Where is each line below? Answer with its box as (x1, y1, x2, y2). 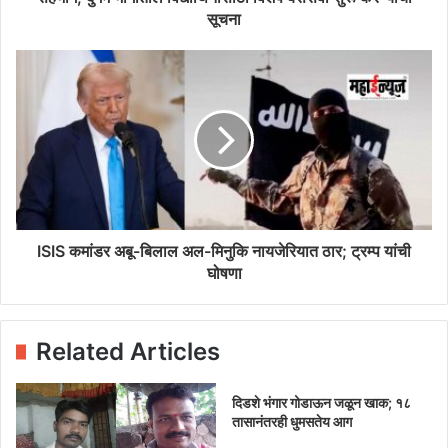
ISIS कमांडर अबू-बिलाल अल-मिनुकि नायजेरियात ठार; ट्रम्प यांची (37, 240, 411, 261)
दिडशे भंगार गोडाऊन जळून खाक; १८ (232, 393, 411, 411)
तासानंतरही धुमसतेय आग (232, 412, 352, 430)
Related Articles (36, 336, 220, 366)
